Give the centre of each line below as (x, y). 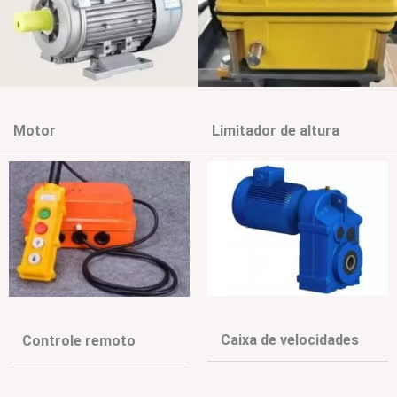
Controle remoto (78, 340)
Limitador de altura (275, 130)
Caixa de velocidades (289, 340)
